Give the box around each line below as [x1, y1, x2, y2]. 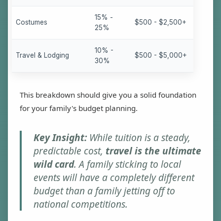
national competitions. [34, 197, 128, 211]
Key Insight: [34, 131, 87, 145]
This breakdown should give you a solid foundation [20, 90, 196, 100]
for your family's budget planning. [20, 103, 138, 113]
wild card [34, 157, 74, 171]
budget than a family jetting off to [34, 184, 175, 198]
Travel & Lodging [16, 51, 69, 60]
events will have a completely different [34, 171, 194, 184]
